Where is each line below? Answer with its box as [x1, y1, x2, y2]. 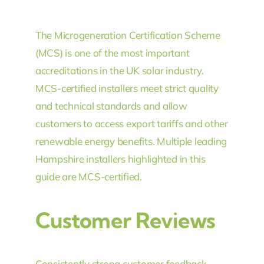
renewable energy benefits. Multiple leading [35, 135, 227, 148]
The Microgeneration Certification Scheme [35, 29, 220, 42]
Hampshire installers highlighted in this [35, 153, 206, 166]
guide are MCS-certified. [35, 170, 142, 183]
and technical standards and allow [35, 100, 187, 113]
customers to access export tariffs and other [35, 117, 228, 130]
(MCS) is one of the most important [35, 47, 190, 60]
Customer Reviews [35, 207, 216, 234]
